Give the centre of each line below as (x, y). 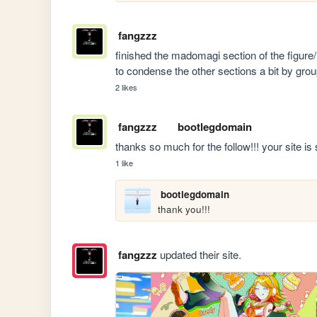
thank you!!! (184, 209)
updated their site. (199, 255)
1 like (125, 162)
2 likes (127, 87)
